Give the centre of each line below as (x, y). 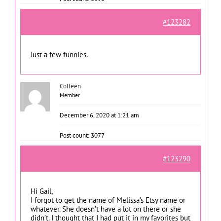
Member (70, 95)
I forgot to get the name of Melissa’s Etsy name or (108, 200)
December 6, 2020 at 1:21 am (99, 115)
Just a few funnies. (59, 54)
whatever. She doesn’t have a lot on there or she (106, 209)
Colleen (70, 86)
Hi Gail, (42, 191)
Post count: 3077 (82, 135)
